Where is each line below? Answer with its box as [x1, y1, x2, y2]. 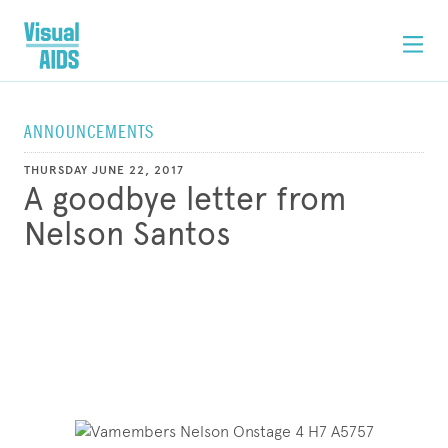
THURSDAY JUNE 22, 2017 [24, 163, 184, 177]
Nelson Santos [24, 215, 231, 253]
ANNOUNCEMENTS [24, 120, 154, 145]
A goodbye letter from [24, 180, 347, 218]
